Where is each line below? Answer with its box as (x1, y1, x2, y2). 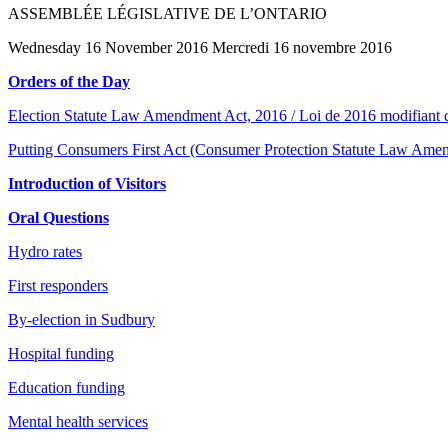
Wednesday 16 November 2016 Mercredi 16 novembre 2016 (8, 38, 392, 56)
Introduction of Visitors (8, 174, 166, 192)
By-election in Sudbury (8, 310, 155, 328)
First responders (8, 276, 108, 294)
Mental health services (8, 412, 148, 430)
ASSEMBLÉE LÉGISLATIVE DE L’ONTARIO (8, 4, 327, 22)
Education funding (8, 378, 125, 396)
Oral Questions (8, 208, 109, 226)
